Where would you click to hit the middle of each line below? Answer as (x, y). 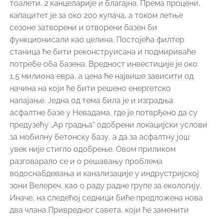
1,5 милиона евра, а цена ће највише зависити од (102, 76)
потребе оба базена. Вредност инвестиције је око (104, 64)
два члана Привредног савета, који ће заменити (99, 210)
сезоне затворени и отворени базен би (83, 27)
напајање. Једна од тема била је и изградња (91, 100)
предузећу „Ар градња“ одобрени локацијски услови (109, 125)
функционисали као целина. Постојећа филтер (97, 40)
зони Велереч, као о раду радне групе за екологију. (106, 186)
